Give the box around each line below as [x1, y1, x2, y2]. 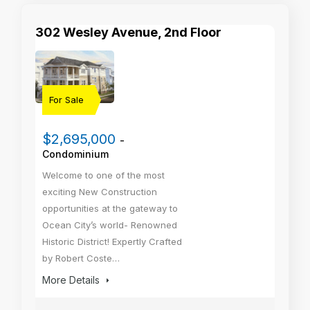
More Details [42, 273, 102, 286]
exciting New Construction [42, 185, 157, 197]
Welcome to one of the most [42, 169, 165, 181]
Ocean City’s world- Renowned [42, 219, 177, 230]
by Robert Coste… [42, 252, 120, 264]
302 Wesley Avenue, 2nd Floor [35, 24, 221, 39]
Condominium [42, 147, 109, 160]
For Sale [49, 93, 84, 105]
